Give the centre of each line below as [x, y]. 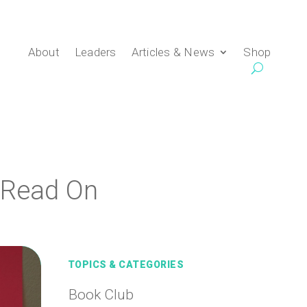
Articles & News [173, 52]
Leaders [95, 52]
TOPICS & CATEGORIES [126, 264]
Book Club [101, 294]
